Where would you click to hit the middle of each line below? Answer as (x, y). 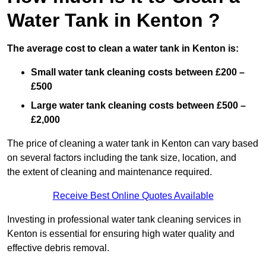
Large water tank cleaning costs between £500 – (138, 106)
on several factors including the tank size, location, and (122, 158)
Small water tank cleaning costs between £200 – (138, 72)
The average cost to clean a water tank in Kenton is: (123, 49)
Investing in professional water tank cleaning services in (124, 220)
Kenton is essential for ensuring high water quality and (121, 234)
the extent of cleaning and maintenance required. (110, 172)
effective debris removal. (58, 248)
